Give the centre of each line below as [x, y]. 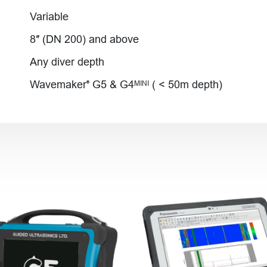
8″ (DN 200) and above [84, 39]
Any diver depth [67, 62]
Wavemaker [58, 84]
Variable [49, 16]
